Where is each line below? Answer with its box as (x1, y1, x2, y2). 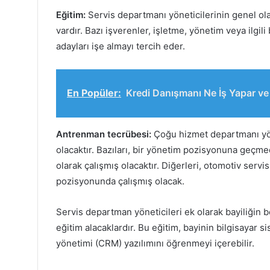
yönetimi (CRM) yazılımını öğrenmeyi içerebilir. (56, 237, 254, 249)
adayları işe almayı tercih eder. (56, 40, 185, 52)
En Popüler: (67, 86, 121, 99)
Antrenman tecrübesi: (56, 128, 151, 140)
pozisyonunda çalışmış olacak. (56, 175, 184, 187)
